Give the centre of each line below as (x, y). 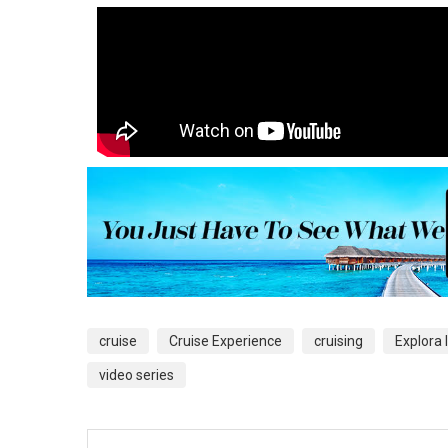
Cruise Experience (225, 340)
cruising (338, 340)
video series (136, 374)
